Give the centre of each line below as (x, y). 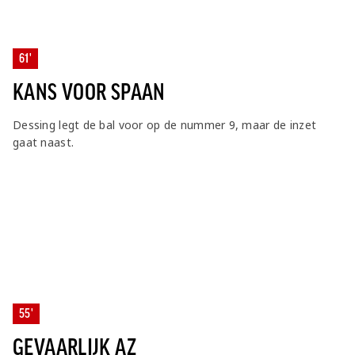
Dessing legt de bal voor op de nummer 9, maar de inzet (165, 125)
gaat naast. (44, 143)
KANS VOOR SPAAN (89, 93)
